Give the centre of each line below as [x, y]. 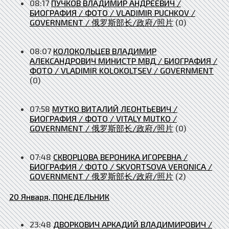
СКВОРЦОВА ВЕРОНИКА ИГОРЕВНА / [120, 156]
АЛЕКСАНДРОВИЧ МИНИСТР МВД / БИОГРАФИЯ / [123, 60]
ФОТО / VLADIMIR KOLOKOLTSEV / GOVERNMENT [122, 70]
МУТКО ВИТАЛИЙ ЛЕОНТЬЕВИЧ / [115, 108]
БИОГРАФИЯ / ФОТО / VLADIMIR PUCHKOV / [112, 12]
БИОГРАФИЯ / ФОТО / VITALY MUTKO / [103, 118]
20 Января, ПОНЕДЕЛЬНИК [59, 196]
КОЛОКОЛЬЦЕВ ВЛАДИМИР [105, 51]
